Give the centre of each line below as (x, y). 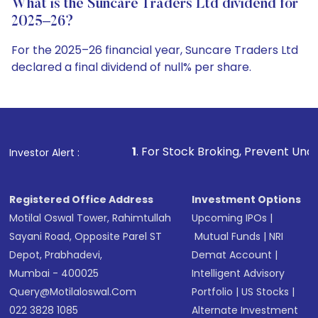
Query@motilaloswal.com (73, 292)
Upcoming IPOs (230, 218)
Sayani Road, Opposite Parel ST (86, 236)
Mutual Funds (228, 236)
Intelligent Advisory (238, 273)
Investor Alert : (45, 153)
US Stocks (265, 292)
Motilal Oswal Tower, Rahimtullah (91, 218)
